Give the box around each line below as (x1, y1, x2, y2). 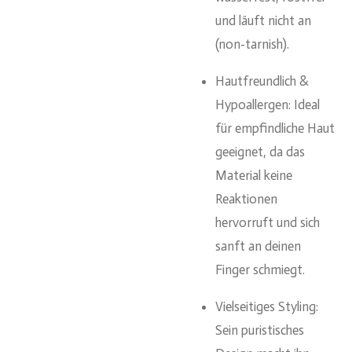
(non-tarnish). (215, 36, 289, 53)
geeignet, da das (215, 143, 305, 159)
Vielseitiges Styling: (215, 298, 318, 314)
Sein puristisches (215, 321, 304, 338)
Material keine (215, 167, 292, 183)
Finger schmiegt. (215, 261, 305, 277)
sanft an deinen (215, 237, 301, 254)
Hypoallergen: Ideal (215, 96, 320, 112)
